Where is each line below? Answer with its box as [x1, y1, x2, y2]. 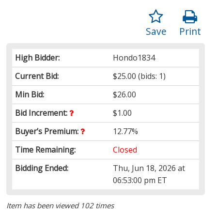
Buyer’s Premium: [15, 125, 81, 137]
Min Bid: [15, 89, 45, 100]
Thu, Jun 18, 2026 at [113, 162, 186, 173]
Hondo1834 [113, 52, 155, 63]
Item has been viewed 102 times [6, 200, 114, 210]
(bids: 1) [136, 70, 166, 81]
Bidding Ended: [15, 162, 69, 173]
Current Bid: [15, 70, 59, 81]
